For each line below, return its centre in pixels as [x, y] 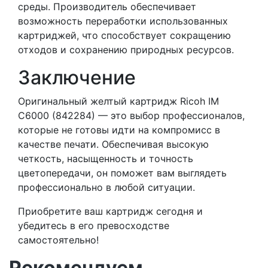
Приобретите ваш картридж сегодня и [110, 211]
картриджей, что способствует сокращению [124, 36]
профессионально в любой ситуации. [106, 188]
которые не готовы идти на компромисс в [119, 130]
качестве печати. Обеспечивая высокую [113, 144]
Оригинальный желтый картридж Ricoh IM [118, 101]
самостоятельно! [58, 240]
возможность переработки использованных [123, 21]
